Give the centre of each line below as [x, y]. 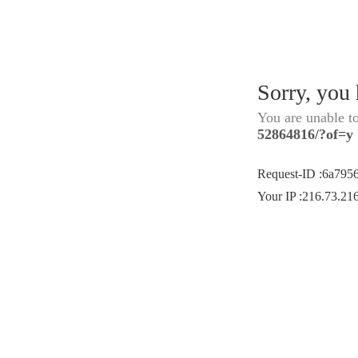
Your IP [278, 196]
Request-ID [288, 174]
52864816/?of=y [305, 134]
